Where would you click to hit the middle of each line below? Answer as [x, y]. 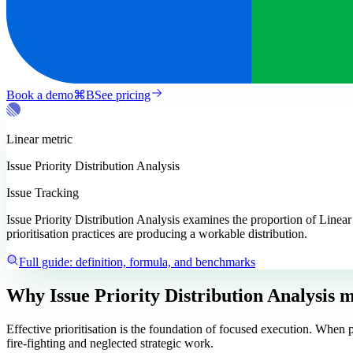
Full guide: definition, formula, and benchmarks [137, 262]
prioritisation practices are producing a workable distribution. [157, 233]
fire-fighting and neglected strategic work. [110, 343]
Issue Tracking [43, 192]
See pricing [123, 95]
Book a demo [40, 95]
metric [56, 139]
